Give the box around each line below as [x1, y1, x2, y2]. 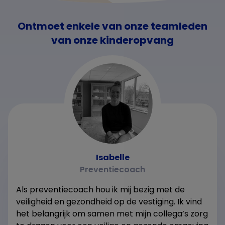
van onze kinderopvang [51, 33, 174, 47]
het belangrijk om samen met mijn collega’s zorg [16, 207, 208, 219]
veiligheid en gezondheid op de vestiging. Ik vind [16, 195, 202, 207]
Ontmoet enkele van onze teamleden [18, 19, 207, 33]
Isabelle [95, 151, 130, 163]
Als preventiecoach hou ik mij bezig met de [16, 183, 185, 195]
